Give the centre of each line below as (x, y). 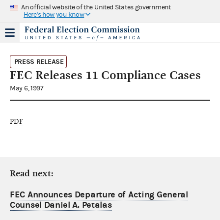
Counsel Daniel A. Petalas (61, 205)
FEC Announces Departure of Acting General (99, 194)
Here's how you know (54, 14)
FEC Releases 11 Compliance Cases (105, 75)
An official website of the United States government (96, 7)
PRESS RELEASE (39, 61)
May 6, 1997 (27, 88)
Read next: (32, 173)
